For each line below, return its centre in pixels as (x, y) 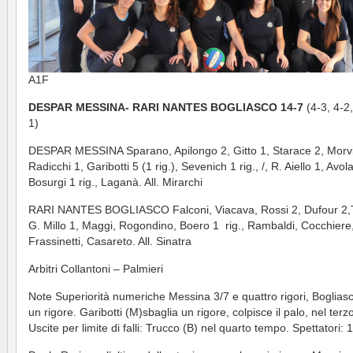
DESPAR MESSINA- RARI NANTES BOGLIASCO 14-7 (166, 108)
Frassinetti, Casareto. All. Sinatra (110, 242)
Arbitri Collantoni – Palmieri (96, 269)
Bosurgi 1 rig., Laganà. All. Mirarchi (115, 182)
